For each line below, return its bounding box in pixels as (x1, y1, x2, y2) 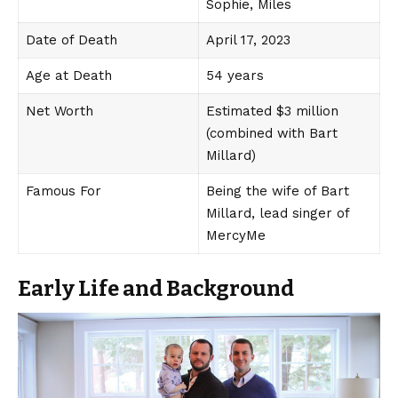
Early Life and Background (18, 276, 294, 302)
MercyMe (205, 227, 266, 244)
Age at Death (25, 68, 112, 84)
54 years (205, 68, 264, 84)
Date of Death (25, 32, 117, 49)
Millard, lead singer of (205, 205, 350, 222)
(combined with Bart (205, 125, 338, 142)
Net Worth (25, 103, 93, 120)
